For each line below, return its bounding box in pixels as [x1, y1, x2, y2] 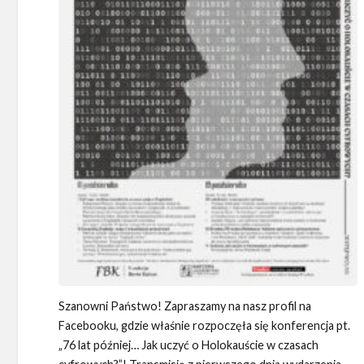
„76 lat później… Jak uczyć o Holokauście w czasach [58, 338, 318, 353]
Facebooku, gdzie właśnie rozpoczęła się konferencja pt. [58, 318, 350, 333]
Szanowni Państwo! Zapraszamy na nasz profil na [58, 299, 311, 314]
